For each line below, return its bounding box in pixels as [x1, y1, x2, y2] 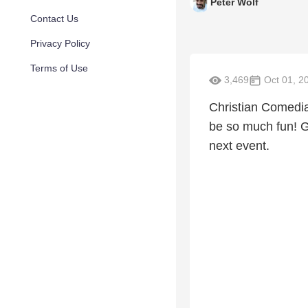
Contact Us [30, 13, 78, 24]
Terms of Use [30, 63, 88, 74]
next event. [209, 139, 269, 153]
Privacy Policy [30, 38, 90, 49]
